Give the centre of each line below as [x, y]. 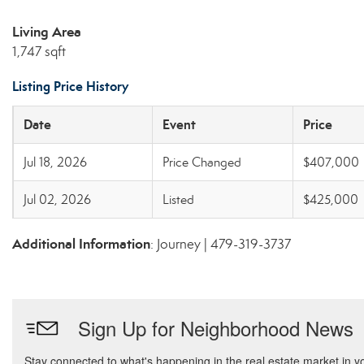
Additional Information [81, 244]
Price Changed [202, 162]
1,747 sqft [39, 52]
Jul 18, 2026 [55, 162]
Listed [178, 199]
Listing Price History [70, 87]
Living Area [47, 32]
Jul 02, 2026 [57, 199]
